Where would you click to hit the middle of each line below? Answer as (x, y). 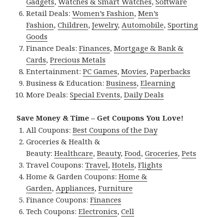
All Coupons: (50, 130)
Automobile (143, 24)
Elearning (158, 83)
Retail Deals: (49, 13)
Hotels (123, 164)
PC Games (100, 71)
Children (73, 24)
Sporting (183, 24)
